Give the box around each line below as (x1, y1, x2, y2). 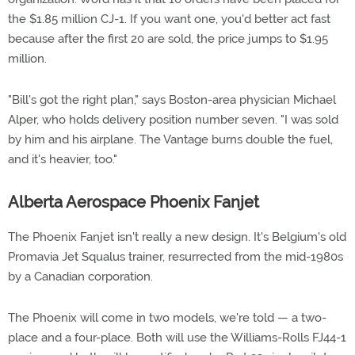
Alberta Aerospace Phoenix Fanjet (8, 193, 259, 212)
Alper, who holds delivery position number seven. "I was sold (8, 113, 338, 127)
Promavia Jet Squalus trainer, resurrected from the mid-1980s (8, 250, 343, 264)
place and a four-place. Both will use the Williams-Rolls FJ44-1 (8, 330, 346, 345)
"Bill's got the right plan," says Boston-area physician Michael (8, 93, 336, 107)
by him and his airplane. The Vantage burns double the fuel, (8, 132, 333, 147)
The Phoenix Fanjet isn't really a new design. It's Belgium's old (8, 230, 346, 244)
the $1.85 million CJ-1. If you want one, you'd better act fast (8, 12, 330, 26)
